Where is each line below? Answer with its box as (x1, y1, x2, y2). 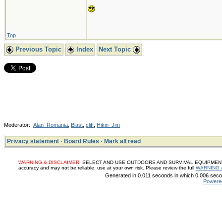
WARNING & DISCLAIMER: (18, 160, 81, 165)
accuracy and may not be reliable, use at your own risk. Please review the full (18, 165, 196, 170)
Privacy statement (7, 138, 59, 145)
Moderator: (4, 122, 33, 128)
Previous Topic (13, 46, 61, 53)
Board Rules (64, 138, 99, 145)
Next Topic (99, 46, 133, 53)
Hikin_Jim (97, 122, 120, 128)
